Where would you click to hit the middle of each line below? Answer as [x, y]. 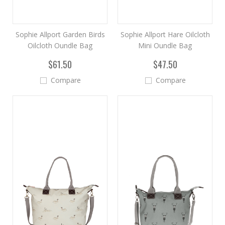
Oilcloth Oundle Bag [60, 45]
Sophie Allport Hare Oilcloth [165, 34]
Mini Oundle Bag [165, 45]
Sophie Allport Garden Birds [60, 34]
